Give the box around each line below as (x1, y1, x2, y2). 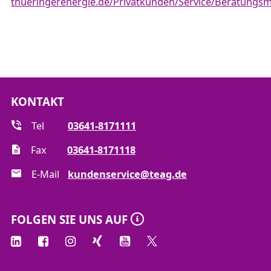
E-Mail (31, 168, 59, 181)
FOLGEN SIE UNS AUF (10, 212, 128, 227)
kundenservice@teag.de (67, 168, 187, 181)
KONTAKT (10, 94, 64, 109)
